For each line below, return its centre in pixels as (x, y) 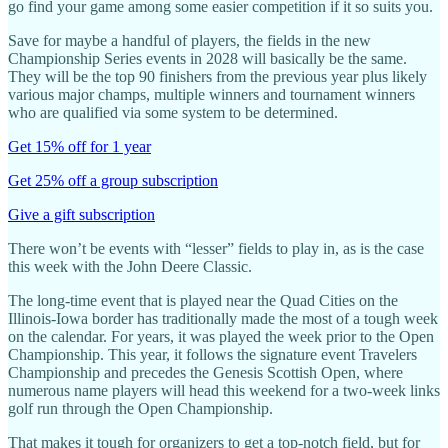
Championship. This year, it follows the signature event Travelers (212, 354)
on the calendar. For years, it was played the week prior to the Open (221, 336)
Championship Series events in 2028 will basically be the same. (207, 58)
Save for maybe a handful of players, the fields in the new (189, 40)
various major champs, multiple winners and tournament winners (211, 94)
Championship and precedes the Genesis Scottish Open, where (205, 372)
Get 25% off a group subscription (113, 180)
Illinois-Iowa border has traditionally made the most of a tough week (223, 318)
